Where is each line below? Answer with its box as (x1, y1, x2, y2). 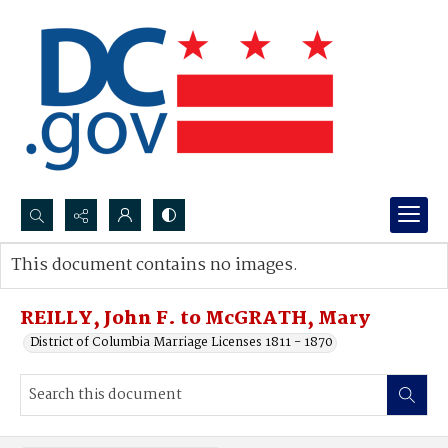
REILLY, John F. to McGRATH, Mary (20, 304, 370, 334)
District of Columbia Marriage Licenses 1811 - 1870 (30, 332, 333, 353)
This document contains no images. (11, 252, 298, 279)
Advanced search (31, 275, 134, 296)
